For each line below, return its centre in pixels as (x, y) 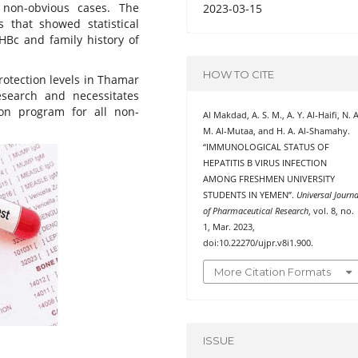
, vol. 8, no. (332, 211)
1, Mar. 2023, (229, 227)
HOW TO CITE (239, 74)
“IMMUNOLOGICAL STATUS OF (267, 147)
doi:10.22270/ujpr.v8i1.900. (259, 243)
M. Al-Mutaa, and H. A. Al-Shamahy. (277, 131)
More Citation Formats (273, 271)
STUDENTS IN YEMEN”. (250, 195)
